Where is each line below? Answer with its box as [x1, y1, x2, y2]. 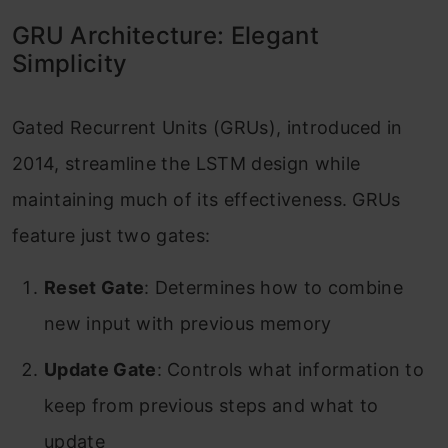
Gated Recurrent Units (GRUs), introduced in [12, 117, 403, 139]
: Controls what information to [156, 359, 425, 381]
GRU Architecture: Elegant [12, 21, 320, 51]
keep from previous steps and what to [44, 395, 379, 417]
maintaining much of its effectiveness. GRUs [12, 189, 401, 211]
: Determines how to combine [144, 277, 403, 299]
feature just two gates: [12, 225, 211, 247]
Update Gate [44, 359, 157, 381]
